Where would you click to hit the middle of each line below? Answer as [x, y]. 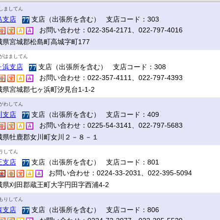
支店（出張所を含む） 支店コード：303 [94, 19]
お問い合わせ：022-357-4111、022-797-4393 [108, 78]
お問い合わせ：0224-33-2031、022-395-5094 [117, 173]
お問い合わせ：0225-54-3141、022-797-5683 [108, 125]
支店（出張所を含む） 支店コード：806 [94, 210]
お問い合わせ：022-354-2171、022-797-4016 [108, 30]
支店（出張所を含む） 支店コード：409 [94, 114]
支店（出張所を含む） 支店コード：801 [94, 162]
